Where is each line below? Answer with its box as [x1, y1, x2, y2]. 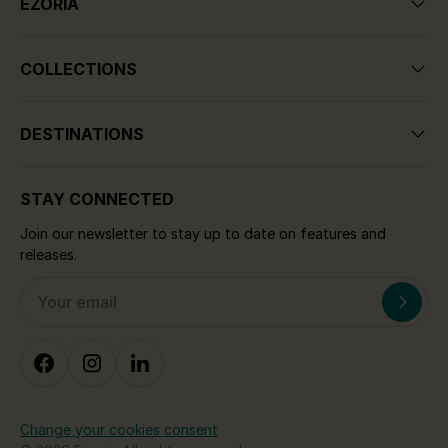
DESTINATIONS [20, 123, 144, 144]
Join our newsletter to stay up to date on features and [20, 224, 386, 242]
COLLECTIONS [20, 58, 137, 79]
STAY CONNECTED [20, 188, 174, 209]
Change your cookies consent [20, 420, 218, 438]
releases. [20, 245, 77, 263]
